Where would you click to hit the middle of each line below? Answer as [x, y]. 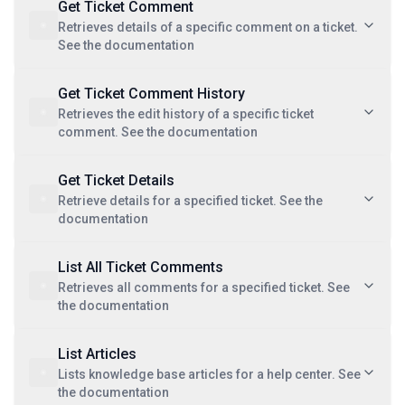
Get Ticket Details [116, 180]
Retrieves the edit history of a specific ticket [186, 114]
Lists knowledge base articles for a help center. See [209, 374]
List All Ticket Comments [141, 267]
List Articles [97, 354]
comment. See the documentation [158, 132]
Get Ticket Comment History [151, 94]
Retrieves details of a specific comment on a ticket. [208, 27]
